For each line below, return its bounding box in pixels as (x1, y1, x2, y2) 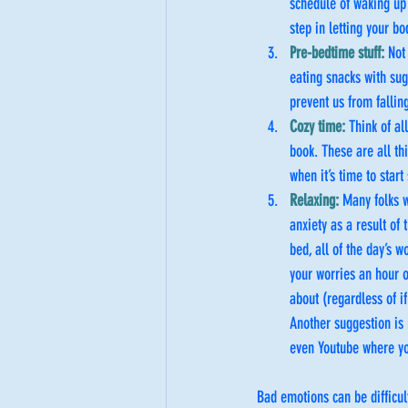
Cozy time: (290, 117, 349, 138)
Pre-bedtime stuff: (290, 43, 388, 64)
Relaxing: (290, 190, 342, 211)
